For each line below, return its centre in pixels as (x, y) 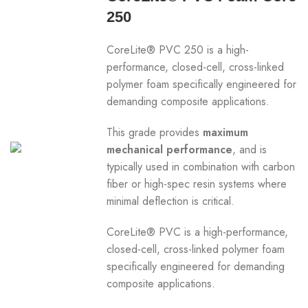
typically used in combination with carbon (201, 167)
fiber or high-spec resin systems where (197, 184)
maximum (226, 132)
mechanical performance (170, 150)
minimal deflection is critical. (171, 201)
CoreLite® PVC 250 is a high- (178, 50)
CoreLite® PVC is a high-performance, (198, 232)
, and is (250, 150)
